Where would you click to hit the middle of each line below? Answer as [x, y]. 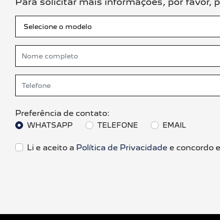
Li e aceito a [52, 147]
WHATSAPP [50, 125]
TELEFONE [118, 125]
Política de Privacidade [122, 147]
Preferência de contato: [62, 113]
